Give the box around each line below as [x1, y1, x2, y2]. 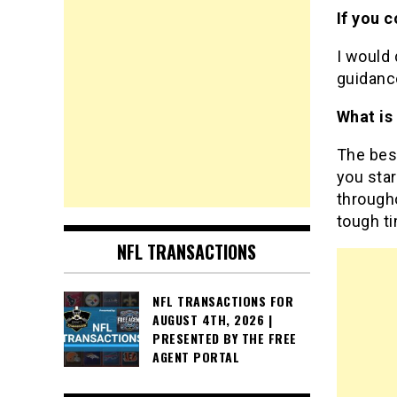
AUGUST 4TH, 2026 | [152, 310, 272, 330]
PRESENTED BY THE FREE [152, 329, 297, 348]
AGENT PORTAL [152, 347, 239, 367]
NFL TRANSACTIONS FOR [152, 292, 293, 311]
